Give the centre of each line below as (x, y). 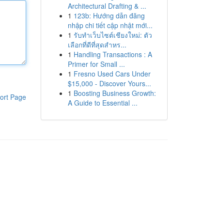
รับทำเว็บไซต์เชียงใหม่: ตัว (113, 35)
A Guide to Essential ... (102, 103)
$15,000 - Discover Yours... (109, 83)
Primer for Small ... (96, 64)
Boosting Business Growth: (115, 93)
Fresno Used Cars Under (112, 74)
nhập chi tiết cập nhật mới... (110, 25)
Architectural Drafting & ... (107, 6)
